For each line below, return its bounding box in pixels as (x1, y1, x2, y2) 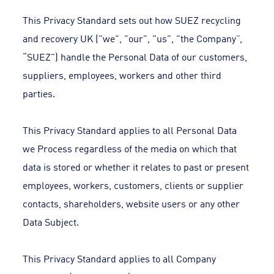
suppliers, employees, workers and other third (23, 68, 222, 81)
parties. (23, 86, 56, 100)
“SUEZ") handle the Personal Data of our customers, (23, 50, 248, 63)
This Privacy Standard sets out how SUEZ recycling (23, 13, 242, 26)
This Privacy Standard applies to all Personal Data (23, 123, 237, 136)
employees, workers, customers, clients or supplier (23, 178, 244, 191)
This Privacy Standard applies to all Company (23, 251, 217, 265)
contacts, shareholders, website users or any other (23, 196, 240, 210)
